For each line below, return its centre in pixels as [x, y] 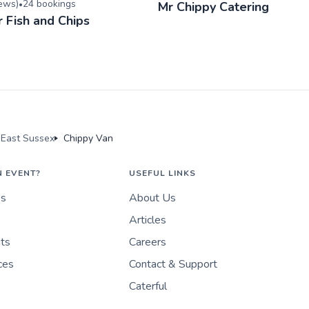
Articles [147, 220]
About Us [152, 198]
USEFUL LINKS [162, 173]
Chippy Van [88, 138]
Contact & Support [173, 264]
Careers [147, 242]
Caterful [148, 286]
